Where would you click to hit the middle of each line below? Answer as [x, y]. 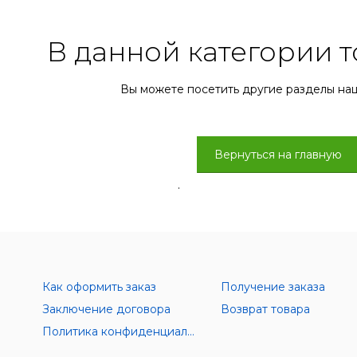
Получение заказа [273, 287]
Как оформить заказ [100, 287]
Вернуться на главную [278, 155]
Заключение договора [107, 310]
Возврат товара [265, 310]
